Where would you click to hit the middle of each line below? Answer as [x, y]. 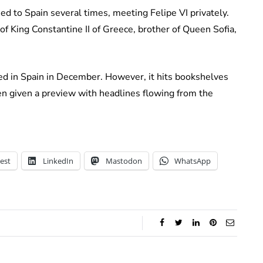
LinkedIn [58, 161]
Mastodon [124, 161]
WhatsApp [193, 161]
